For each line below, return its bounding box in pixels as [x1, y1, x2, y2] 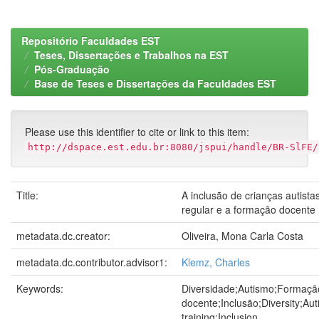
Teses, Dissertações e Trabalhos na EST [34, 48, 229, 62]
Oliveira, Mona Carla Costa [182, 229, 303, 243]
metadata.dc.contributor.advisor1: [16, 255, 170, 269]
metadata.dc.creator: [16, 229, 113, 243]
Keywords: [16, 281, 66, 296]
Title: [16, 188, 41, 202]
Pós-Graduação [34, 62, 110, 76]
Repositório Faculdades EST [21, 33, 160, 48]
